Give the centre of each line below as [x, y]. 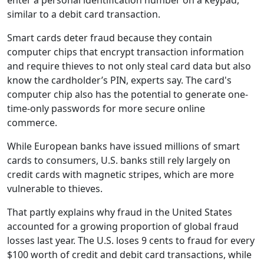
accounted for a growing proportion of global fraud [123, 226]
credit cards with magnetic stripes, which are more [121, 174]
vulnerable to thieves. [55, 189]
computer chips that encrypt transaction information [126, 52]
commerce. [32, 123]
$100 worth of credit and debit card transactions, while [129, 255]
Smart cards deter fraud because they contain [110, 38]
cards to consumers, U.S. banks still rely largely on [119, 160]
